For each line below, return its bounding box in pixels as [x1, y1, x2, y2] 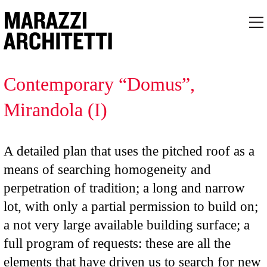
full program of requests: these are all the [3, 235, 231, 251]
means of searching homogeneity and [3, 162, 211, 177]
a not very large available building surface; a [3, 217, 250, 232]
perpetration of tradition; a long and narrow [3, 180, 245, 195]
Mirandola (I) [3, 98, 107, 120]
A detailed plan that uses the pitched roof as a [3, 143, 254, 159]
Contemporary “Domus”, [3, 73, 195, 95]
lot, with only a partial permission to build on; [3, 198, 258, 214]
